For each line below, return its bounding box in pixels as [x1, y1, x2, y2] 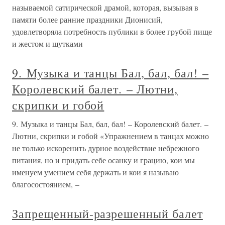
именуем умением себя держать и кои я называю [12, 166, 179, 177]
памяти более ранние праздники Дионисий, [12, 14, 163, 25]
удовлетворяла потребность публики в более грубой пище [12, 26, 212, 37]
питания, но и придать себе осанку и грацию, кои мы [12, 154, 195, 165]
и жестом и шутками [12, 38, 83, 49]
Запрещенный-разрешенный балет [12, 205, 203, 221]
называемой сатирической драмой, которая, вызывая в [12, 2, 198, 13]
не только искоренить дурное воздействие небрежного [12, 142, 199, 153]
